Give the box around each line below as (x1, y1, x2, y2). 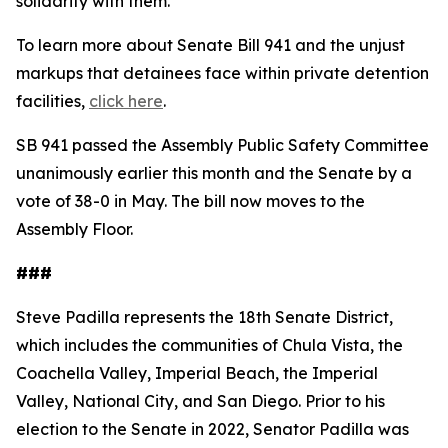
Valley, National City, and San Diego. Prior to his (16, 391, 385, 411)
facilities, (16, 91, 89, 111)
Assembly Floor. (16, 219, 133, 239)
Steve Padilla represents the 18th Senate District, (16, 307, 393, 327)
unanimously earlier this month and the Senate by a (16, 163, 412, 183)
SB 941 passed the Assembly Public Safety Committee (16, 135, 429, 155)
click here (89, 91, 163, 111)
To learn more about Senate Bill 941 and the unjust (16, 35, 405, 55)
